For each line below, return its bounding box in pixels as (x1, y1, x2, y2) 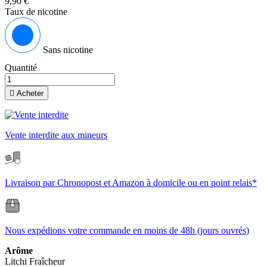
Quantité (5, 63, 37, 73)
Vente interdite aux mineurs (5, 130, 107, 141)
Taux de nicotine (5, 7, 67, 17)
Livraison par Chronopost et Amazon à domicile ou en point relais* (5, 178, 257, 188)
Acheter (14, 89, 44, 98)
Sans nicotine (43, 45, 93, 55)
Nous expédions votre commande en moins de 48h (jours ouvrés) (5, 225, 249, 236)
